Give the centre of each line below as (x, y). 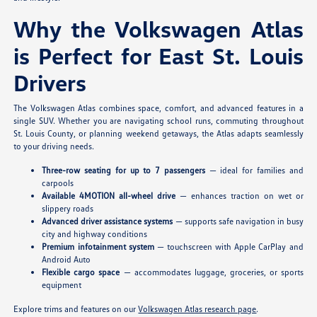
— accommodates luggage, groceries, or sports (212, 272)
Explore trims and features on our (76, 309)
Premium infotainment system (98, 247)
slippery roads (68, 209)
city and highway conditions (95, 234)
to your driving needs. (54, 146)
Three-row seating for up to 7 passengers (123, 171)
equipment (62, 285)
